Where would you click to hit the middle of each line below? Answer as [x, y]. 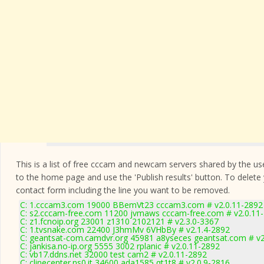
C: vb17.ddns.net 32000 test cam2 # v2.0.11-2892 [113, 254]
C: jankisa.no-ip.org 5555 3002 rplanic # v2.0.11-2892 [120, 246]
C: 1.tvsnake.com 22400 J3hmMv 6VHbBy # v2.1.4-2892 [125, 230]
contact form [41, 190]
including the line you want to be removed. [148, 190]
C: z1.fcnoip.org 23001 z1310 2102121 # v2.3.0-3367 [119, 221]
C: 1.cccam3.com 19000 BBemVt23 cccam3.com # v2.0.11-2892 [141, 205]
